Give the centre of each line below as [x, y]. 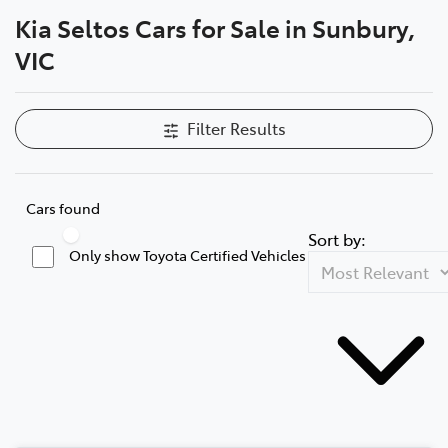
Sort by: [337, 238]
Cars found [63, 207]
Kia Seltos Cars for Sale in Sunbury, [215, 27]
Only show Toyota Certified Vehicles [187, 254]
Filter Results [236, 127]
